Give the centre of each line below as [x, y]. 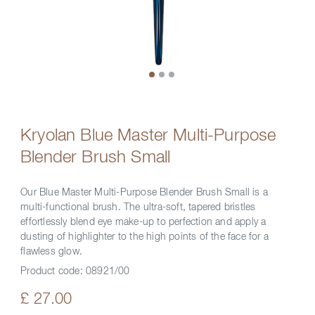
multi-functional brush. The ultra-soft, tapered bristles [138, 207]
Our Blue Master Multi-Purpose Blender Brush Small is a [144, 193]
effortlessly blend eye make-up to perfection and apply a [143, 222]
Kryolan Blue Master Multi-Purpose [148, 136]
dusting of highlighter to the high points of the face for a [144, 237]
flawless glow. [51, 252]
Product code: [53, 271]
